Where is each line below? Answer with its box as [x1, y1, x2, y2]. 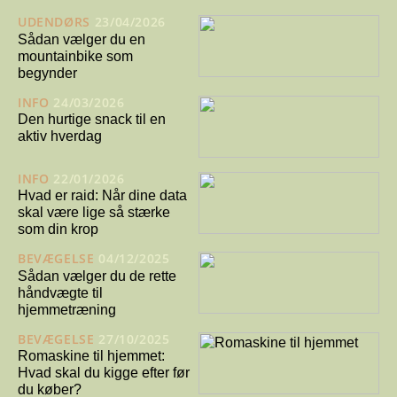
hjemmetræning [18, 301, 116, 317]
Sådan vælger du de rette [18, 268, 176, 284]
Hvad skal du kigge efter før [18, 365, 190, 381]
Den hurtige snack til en [18, 112, 166, 128]
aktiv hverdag [18, 128, 102, 144]
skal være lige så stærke [18, 205, 170, 221]
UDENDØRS [18, 12, 90, 30]
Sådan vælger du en [18, 31, 145, 47]
